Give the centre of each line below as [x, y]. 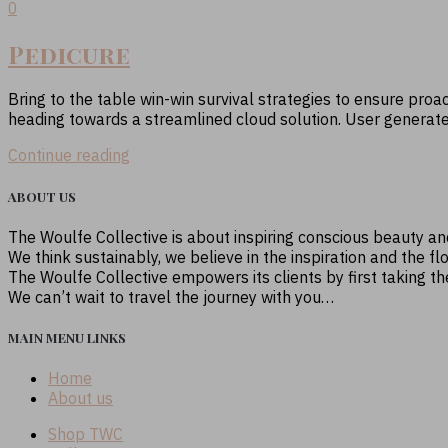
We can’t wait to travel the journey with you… [171, 296]
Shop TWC [85, 434]
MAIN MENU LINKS [67, 337]
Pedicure [69, 53]
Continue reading [69, 155]
